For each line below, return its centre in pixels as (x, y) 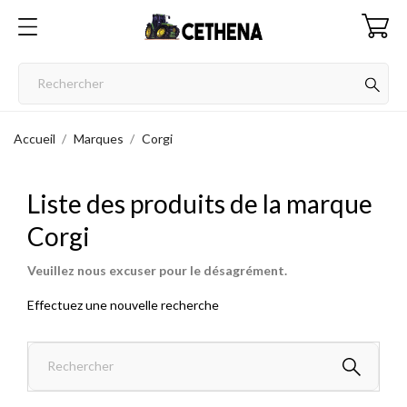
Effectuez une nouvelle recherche (123, 304)
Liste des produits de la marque (200, 203)
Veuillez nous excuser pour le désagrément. (157, 270)
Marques (98, 139)
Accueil (35, 139)
